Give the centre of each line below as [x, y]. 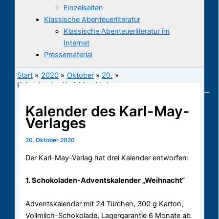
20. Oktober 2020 [50, 141]
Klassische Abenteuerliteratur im [117, 31]
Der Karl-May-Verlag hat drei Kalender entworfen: [107, 158]
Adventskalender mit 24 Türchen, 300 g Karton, [105, 204]
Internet [77, 43]
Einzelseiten [83, 8]
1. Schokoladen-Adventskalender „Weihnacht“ [105, 180]
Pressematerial [68, 55]
